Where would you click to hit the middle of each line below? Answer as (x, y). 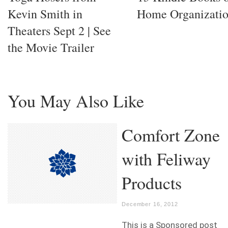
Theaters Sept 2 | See (59, 30)
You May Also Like (76, 101)
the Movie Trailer (51, 47)
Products (152, 182)
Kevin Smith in (45, 13)
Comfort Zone (171, 135)
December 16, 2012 (150, 204)
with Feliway (166, 159)
